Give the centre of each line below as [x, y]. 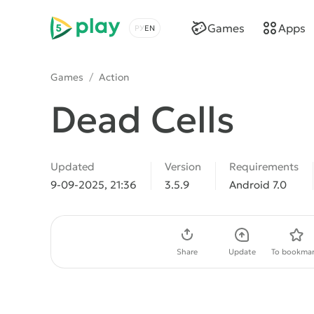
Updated [73, 166]
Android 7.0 [258, 185]
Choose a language [179, 35]
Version [183, 166]
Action [114, 77]
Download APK [110, 241]
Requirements [264, 166]
